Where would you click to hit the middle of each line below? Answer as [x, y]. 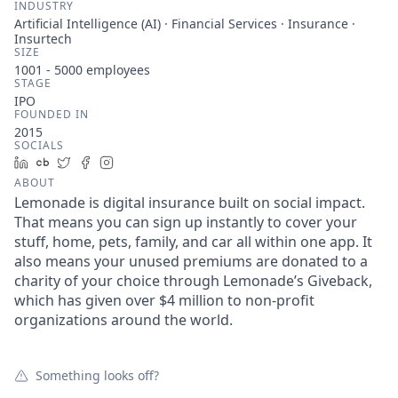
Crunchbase [92, 162]
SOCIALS [39, 145]
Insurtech [43, 39]
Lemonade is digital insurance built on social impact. [190, 203]
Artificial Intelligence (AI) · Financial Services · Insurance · [185, 24]
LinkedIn [60, 162]
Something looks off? [97, 375]
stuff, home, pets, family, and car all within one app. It [193, 242]
